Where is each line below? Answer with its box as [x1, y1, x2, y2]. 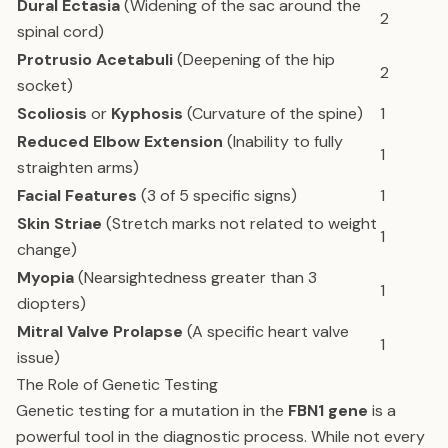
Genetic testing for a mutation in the [16, 400, 288, 421]
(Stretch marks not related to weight [102, 213, 377, 234]
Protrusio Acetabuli [17, 49, 173, 70]
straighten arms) [17, 157, 139, 178]
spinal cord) [17, 21, 104, 42]
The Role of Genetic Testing [16, 374, 218, 395]
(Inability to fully [223, 131, 343, 152]
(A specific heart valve [183, 321, 349, 342]
